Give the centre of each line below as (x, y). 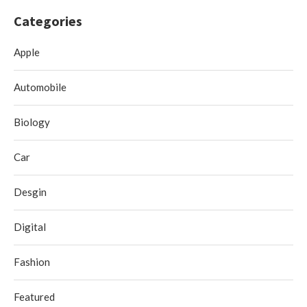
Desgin (30, 192)
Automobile (40, 87)
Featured (34, 296)
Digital (30, 226)
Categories (48, 21)
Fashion (32, 261)
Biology (32, 122)
